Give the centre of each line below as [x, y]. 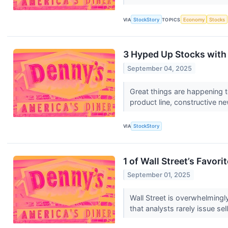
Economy [194, 19]
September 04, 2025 [160, 68]
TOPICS [171, 19]
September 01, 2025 [159, 175]
